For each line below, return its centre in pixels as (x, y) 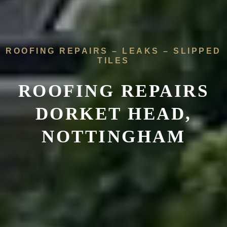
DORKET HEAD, (113, 113)
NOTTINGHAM (113, 136)
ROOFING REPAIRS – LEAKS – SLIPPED (113, 51)
